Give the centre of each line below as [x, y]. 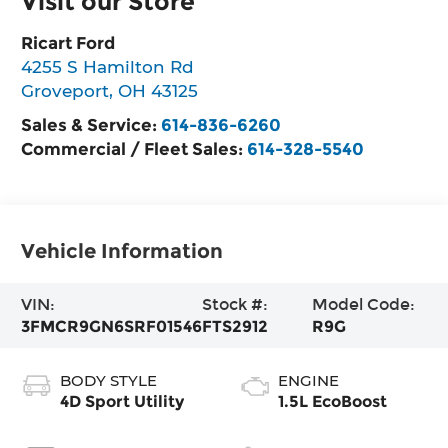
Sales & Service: [91, 124]
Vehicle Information [122, 250]
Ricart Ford [68, 42]
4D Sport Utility [122, 401]
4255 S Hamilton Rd [108, 66]
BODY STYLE [109, 380]
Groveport [65, 90]
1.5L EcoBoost [332, 401]
